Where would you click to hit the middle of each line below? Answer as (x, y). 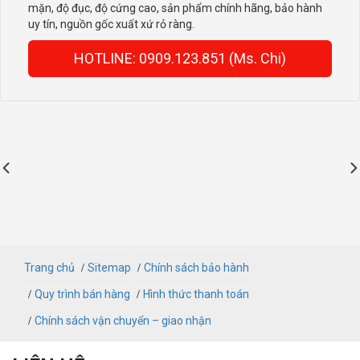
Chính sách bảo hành (196, 267)
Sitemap (109, 267)
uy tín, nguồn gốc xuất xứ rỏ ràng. (111, 24)
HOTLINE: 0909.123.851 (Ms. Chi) (180, 58)
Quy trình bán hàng (82, 294)
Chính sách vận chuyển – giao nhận (123, 320)
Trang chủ (49, 267)
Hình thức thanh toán (196, 294)
